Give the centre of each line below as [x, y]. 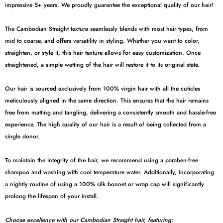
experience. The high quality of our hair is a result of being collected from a [106, 124]
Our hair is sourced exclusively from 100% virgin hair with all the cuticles [103, 88]
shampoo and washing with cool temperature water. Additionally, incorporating [110, 172]
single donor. [22, 136]
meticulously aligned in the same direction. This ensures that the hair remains [107, 100]
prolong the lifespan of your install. [52, 196]
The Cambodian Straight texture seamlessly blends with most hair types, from [107, 29]
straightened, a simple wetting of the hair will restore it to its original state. [102, 64]
